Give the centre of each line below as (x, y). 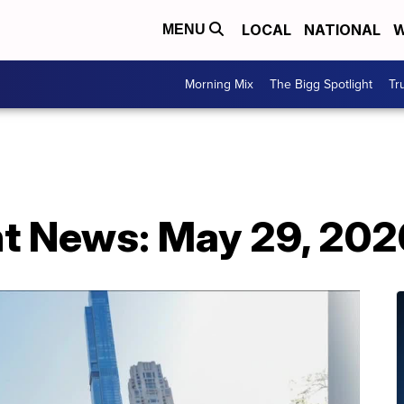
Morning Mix (219, 84)
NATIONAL (342, 30)
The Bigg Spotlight (321, 84)
